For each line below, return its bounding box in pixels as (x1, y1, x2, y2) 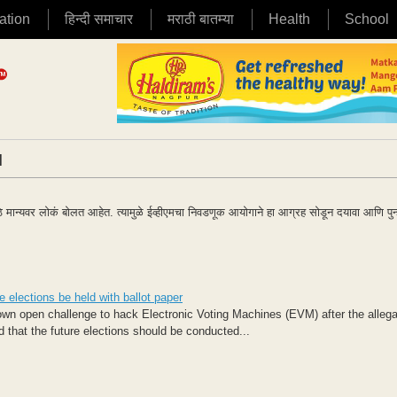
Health (269, 12, 310, 27)
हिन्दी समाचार (65, 12, 133, 27)
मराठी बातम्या (167, 12, 234, 27)
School (345, 12, 389, 27)
